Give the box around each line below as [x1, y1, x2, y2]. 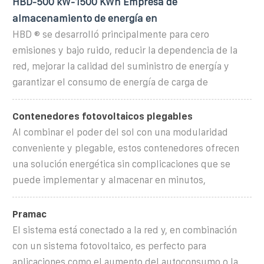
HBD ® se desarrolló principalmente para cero [12, 29, 209, 39]
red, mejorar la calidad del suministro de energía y [12, 61, 229, 71]
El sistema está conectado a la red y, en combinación [12, 225, 237, 235]
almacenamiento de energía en [12, 12, 157, 24]
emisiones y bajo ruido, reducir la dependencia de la [12, 45, 237, 55]
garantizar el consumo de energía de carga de [12, 77, 208, 87]
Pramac [12, 209, 47, 219]
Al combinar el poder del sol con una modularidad [12, 127, 228, 137]
